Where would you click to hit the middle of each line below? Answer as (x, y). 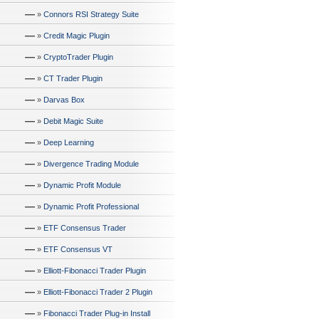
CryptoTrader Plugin (78, 57)
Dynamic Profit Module (82, 185)
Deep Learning (69, 142)
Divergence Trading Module (91, 164)
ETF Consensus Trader (85, 228)
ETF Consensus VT (78, 249)
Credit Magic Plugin (77, 36)
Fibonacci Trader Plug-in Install (97, 313)
